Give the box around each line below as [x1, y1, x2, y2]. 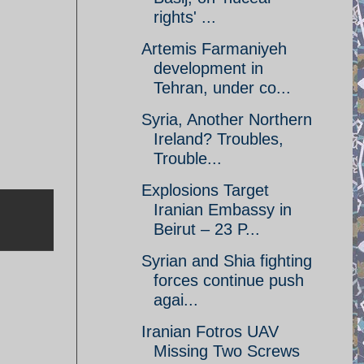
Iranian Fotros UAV [141, 323, 279, 340]
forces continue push [154, 271, 304, 289]
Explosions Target [141, 181, 269, 199]
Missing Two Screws [154, 342, 300, 360]
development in [154, 59, 263, 77]
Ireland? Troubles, [154, 130, 284, 148]
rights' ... [154, 8, 216, 26]
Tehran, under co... [154, 79, 291, 97]
